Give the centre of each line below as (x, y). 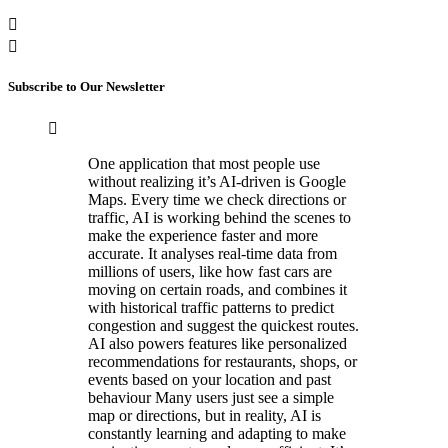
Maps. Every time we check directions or (217, 200)
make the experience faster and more (203, 236)
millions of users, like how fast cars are (210, 272)
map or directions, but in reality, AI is (204, 416)
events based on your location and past (209, 380)
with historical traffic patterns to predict (211, 308)
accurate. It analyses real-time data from (212, 254)
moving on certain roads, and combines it (217, 290)
